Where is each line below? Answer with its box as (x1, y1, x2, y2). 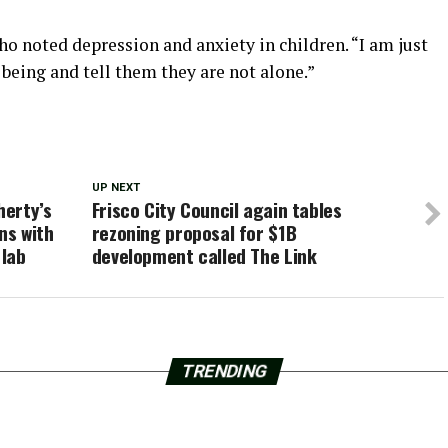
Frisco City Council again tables (91, 195, 342, 225)
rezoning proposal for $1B (91, 218, 297, 248)
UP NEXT (91, 181, 140, 195)
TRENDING (178, 361, 270, 382)
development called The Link (91, 241, 317, 271)
